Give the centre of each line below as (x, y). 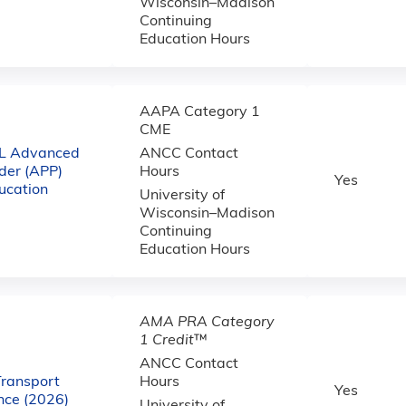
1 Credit (167, 341)
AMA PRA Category (207, 323)
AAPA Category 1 (200, 112)
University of (182, 196)
